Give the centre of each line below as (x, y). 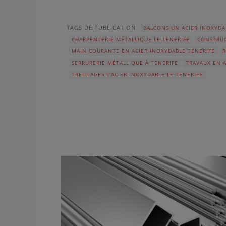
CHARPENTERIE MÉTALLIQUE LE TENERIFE (131, 39)
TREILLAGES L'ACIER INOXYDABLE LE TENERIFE (137, 74)
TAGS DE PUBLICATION (101, 28)
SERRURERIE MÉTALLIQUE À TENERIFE (125, 63)
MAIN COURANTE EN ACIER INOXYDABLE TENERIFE (143, 51)
